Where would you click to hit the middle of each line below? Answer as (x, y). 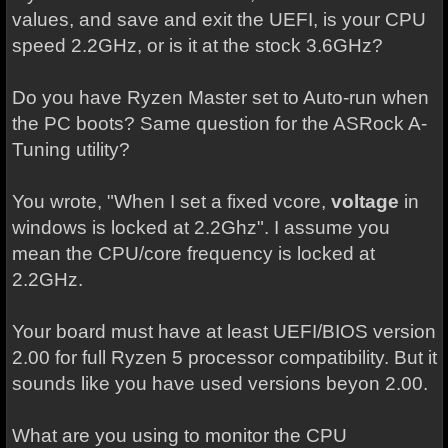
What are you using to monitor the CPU (179, 435)
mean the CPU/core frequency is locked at (193, 253)
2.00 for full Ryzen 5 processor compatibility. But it (224, 357)
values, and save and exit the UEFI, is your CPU (218, 19)
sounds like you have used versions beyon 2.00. (219, 383)
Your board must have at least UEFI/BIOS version (223, 331)
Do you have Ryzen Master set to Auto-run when (220, 97)
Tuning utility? (70, 149)
